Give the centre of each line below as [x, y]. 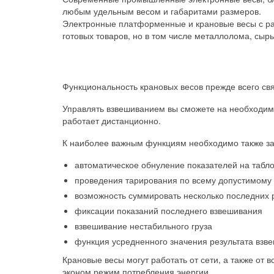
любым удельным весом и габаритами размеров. [162, 11]
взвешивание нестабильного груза [143, 225]
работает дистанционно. [112, 120]
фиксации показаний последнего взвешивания [168, 210]
